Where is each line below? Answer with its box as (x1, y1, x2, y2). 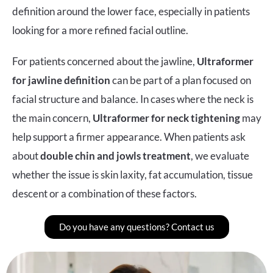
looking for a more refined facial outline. (12, 23, 188, 37)
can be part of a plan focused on (110, 73, 251, 87)
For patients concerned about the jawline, (12, 54, 197, 68)
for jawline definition (12, 73, 110, 87)
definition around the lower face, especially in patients (12, 4, 250, 18)
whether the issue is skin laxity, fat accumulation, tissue (12, 168, 253, 181)
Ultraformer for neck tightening (93, 111, 240, 124)
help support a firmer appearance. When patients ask (12, 130, 246, 143)
